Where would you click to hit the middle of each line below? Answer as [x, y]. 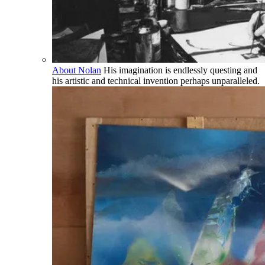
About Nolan [77, 70]
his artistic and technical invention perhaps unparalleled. [156, 81]
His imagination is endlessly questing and [180, 70]
